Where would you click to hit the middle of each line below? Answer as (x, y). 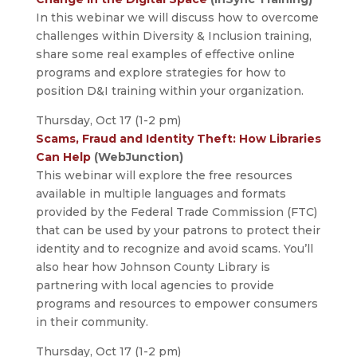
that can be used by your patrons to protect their (178, 231)
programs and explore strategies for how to (161, 73)
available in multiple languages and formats (161, 194)
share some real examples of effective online (165, 55)
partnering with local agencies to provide (155, 286)
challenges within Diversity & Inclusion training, (173, 36)
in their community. (92, 322)
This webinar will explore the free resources (164, 176)
